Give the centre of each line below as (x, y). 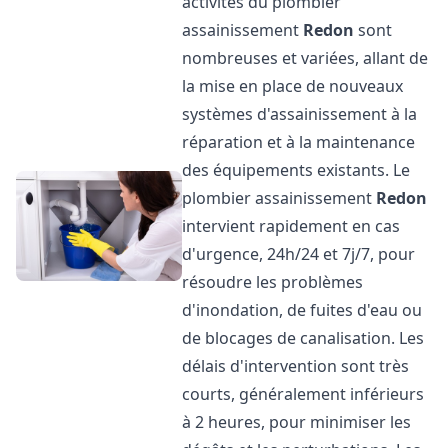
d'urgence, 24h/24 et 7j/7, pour (299, 254)
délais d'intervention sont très (296, 366)
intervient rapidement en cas (291, 226)
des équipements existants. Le (296, 170)
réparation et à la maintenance (299, 142)
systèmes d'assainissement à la (300, 114)
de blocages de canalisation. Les (303, 338)
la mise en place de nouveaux (293, 86)
